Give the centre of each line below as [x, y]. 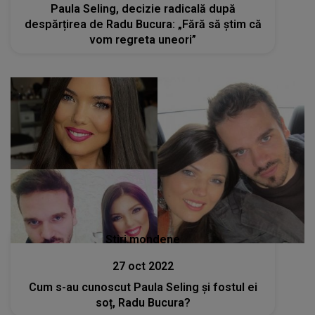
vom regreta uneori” [143, 40]
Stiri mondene [143, 239]
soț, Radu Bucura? [143, 302]
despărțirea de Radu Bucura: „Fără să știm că [143, 25]
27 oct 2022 [143, 266]
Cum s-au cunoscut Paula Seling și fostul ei [143, 287]
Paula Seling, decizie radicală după [143, 9]
